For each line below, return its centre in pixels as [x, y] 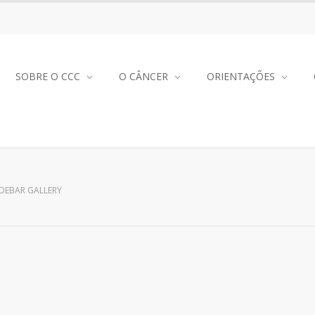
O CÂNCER [143, 77]
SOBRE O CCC [48, 77]
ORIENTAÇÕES [241, 77]
